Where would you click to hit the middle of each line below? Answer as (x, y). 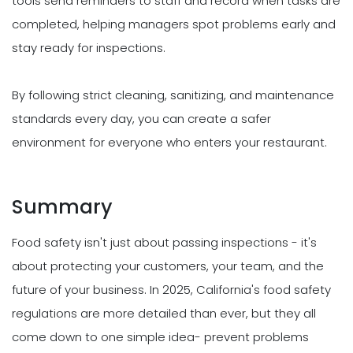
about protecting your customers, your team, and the (168, 266)
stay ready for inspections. (89, 48)
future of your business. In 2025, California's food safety (171, 290)
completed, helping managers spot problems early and (174, 24)
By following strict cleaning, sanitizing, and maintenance (173, 95)
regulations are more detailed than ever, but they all (164, 314)
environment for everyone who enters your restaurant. (169, 143)
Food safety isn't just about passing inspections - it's (164, 243)
